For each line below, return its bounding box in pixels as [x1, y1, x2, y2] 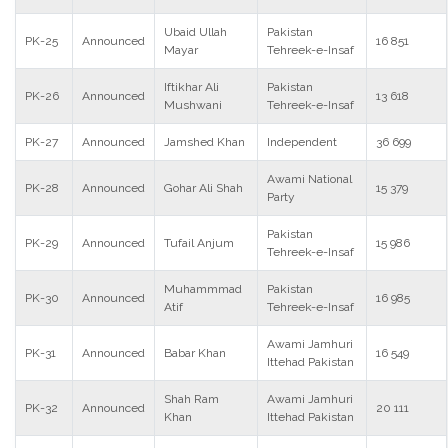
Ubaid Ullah [164, 25, 227, 39]
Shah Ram [164, 392, 219, 406]
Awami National [267, 172, 352, 186]
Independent [267, 135, 337, 149]
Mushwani [164, 98, 222, 112]
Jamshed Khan [164, 135, 245, 149]
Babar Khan [164, 346, 226, 360]
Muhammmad [164, 282, 242, 296]
